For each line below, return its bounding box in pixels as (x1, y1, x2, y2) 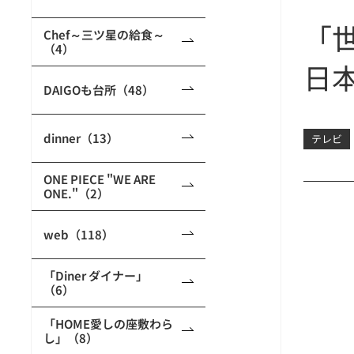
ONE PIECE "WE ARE (43, 171, 156, 187)
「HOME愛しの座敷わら (43, 315, 173, 332)
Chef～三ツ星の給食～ (43, 26, 164, 43)
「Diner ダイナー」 (43, 267, 148, 284)
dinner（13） (43, 130, 119, 146)
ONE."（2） (43, 185, 109, 201)
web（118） (43, 226, 114, 243)
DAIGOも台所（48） (43, 81, 154, 98)
